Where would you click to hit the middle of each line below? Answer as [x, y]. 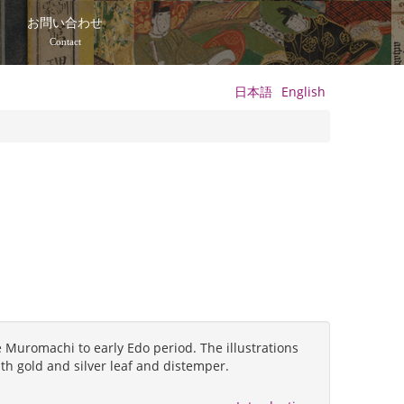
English [303, 92]
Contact [65, 41]
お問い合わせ [65, 23]
